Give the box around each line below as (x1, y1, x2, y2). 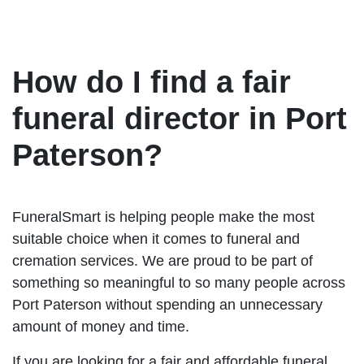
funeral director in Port (12, 101, 347, 136)
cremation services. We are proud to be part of (12, 252, 313, 269)
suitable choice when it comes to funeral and (12, 230, 300, 247)
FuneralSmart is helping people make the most (12, 208, 314, 225)
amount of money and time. (12, 318, 189, 335)
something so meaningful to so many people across (12, 274, 345, 291)
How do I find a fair (12, 64, 291, 99)
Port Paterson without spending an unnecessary (12, 296, 323, 313)
